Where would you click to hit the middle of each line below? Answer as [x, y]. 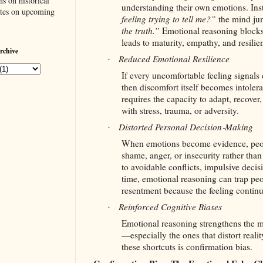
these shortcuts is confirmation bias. [187, 247]
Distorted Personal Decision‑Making [186, 127]
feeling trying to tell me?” [169, 19]
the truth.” [141, 31]
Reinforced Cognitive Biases [170, 207]
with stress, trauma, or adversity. [180, 111]
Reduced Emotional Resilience [174, 59]
